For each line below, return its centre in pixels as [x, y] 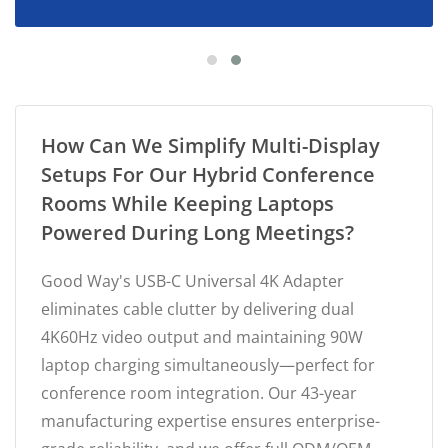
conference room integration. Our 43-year [199, 392]
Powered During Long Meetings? [197, 232]
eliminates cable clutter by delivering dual [197, 308]
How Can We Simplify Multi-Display [210, 145]
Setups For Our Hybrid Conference [208, 174]
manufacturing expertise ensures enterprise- [210, 420]
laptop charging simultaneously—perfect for [208, 364]
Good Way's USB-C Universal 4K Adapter [192, 280]
